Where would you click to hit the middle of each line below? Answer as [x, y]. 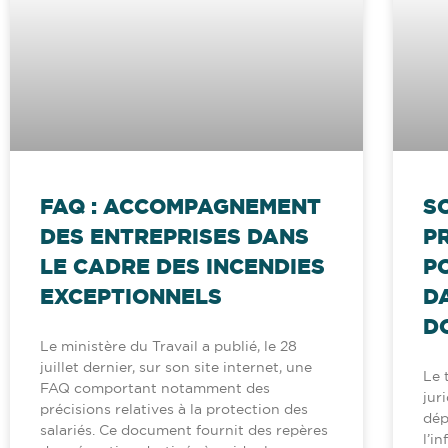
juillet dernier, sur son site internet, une [176, 367]
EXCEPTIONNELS [131, 296]
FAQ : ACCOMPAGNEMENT [180, 206]
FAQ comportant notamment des [155, 388]
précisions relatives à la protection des [174, 409]
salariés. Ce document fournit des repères [184, 430]
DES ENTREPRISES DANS [174, 236]
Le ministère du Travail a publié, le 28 [168, 346]
